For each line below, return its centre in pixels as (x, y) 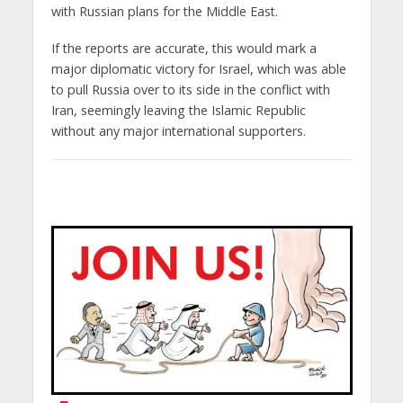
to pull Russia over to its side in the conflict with (190, 90)
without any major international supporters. (178, 131)
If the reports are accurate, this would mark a (184, 49)
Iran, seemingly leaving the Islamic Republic (178, 111)
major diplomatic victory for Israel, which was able (198, 69)
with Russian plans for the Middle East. (164, 12)
